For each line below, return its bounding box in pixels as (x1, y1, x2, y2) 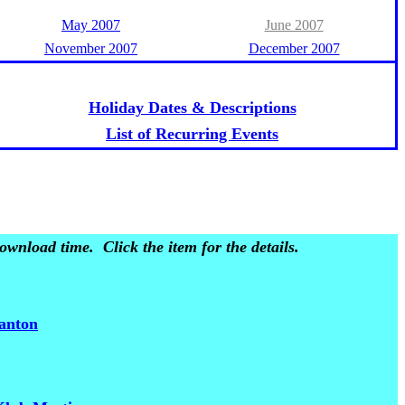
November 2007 (44, 41, 137, 56)
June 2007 (264, 17, 324, 33)
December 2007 (248, 41, 340, 56)
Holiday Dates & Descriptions (88, 99, 297, 117)
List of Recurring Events (106, 125, 278, 143)
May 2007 (61, 17, 120, 33)
